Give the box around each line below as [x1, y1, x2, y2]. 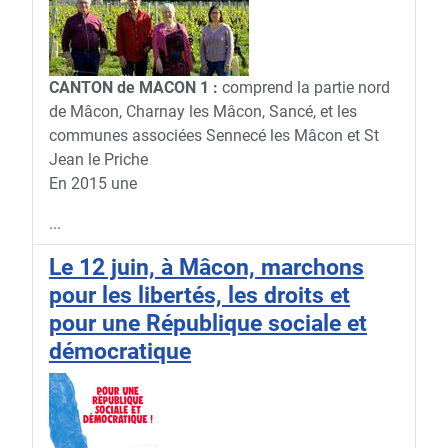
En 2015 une [49, 174, 137, 194]
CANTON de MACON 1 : [49, 78, 218, 98]
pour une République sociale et [49, 309, 367, 338]
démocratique [49, 337, 191, 366]
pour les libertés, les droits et [49, 281, 350, 310]
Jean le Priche [49, 150, 148, 170]
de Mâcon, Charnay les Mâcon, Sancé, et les [49, 102, 357, 122]
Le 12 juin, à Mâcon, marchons [49, 253, 364, 282]
